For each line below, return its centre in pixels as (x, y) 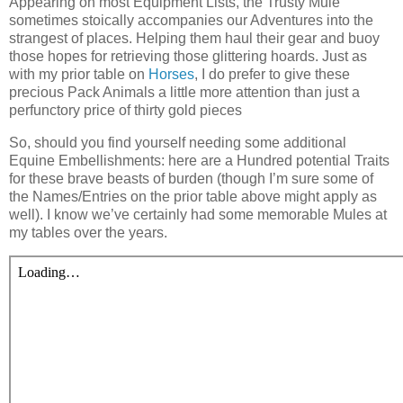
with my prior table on (79, 74)
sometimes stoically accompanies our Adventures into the (191, 20)
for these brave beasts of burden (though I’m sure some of (191, 178)
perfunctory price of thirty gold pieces (125, 110)
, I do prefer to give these (272, 74)
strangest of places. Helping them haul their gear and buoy (194, 38)
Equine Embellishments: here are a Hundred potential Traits (199, 160)
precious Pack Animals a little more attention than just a (184, 92)
